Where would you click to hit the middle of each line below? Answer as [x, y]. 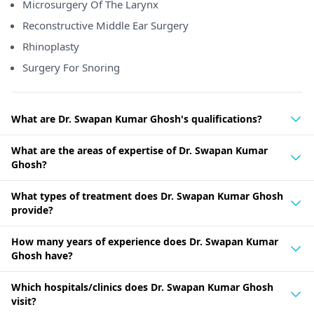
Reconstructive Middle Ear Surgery [105, 25]
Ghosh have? [42, 255]
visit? [24, 301]
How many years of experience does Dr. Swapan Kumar [145, 241]
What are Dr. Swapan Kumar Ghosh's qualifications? [137, 119]
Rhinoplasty [51, 46]
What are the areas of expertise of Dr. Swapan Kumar [139, 150]
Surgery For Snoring [71, 67]
